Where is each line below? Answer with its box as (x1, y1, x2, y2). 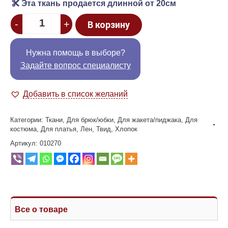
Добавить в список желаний (23, 89, 128, 98)
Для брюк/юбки (67, 116, 113, 124)
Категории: (10, 116, 45, 124)
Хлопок (115, 125, 137, 133)
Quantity (10, 15, 40, 24)
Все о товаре (15, 205, 68, 214)
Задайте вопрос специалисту (20, 61, 131, 70)
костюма (10, 125, 37, 133)
